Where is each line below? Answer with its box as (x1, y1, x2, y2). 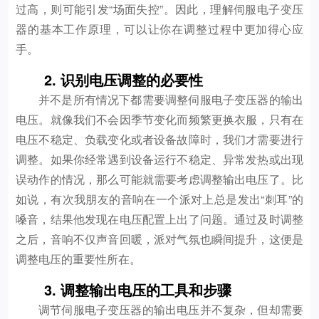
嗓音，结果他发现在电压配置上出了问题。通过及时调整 (16, 211, 303, 227)
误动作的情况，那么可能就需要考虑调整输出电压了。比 (16, 171, 303, 187)
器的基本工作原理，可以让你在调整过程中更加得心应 (16, 21, 303, 37)
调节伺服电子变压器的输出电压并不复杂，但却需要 (38, 301, 303, 318)
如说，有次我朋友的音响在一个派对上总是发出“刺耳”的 (16, 191, 303, 207)
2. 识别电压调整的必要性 (44, 69, 203, 90)
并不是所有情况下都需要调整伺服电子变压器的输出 (38, 91, 303, 108)
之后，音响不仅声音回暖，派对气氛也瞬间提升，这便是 (16, 231, 303, 247)
